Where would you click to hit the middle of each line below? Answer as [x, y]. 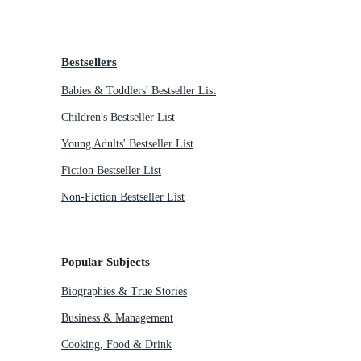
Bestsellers [89, 61]
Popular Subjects [106, 262]
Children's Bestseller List [118, 118]
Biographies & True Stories [124, 291]
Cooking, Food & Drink [116, 344]
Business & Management [117, 317]
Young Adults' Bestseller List [127, 144]
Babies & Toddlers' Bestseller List [139, 91]
